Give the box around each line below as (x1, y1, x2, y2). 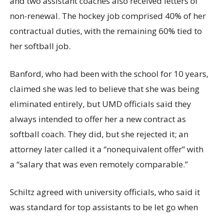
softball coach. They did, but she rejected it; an (10, 128, 188, 140)
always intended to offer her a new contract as (10, 113, 186, 125)
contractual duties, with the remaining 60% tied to (10, 25, 202, 36)
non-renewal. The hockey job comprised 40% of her (10, 10, 206, 21)
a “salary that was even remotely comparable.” (10, 159, 188, 170)
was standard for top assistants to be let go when (10, 201, 198, 213)
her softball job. (10, 40, 71, 52)
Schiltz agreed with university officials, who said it (10, 186, 200, 198)
